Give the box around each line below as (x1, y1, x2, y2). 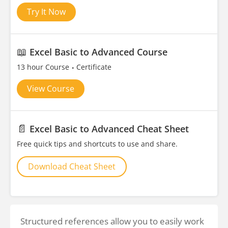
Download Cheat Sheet (28, 161, 116, 172)
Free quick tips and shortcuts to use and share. (17, 139, 178, 149)
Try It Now (27, 6, 66, 17)
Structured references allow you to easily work (20, 215, 204, 227)
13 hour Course (17, 62, 71, 72)
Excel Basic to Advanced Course (30, 46, 167, 58)
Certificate (76, 62, 111, 72)
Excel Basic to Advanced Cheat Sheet (30, 123, 189, 135)
